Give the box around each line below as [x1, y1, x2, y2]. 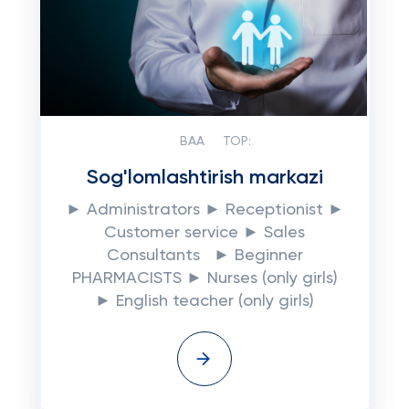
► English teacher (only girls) [95, 293, 314, 309]
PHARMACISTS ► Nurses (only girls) [71, 270, 338, 287]
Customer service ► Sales [104, 225, 305, 241]
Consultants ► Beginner [106, 247, 303, 264]
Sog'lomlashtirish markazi [86, 168, 323, 188]
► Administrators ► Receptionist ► [65, 202, 344, 218]
